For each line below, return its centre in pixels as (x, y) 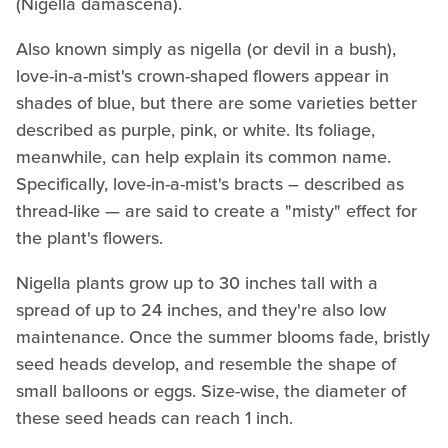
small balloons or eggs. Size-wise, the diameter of (211, 390)
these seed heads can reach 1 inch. (154, 417)
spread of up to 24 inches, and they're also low (201, 309)
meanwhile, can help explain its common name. (203, 156)
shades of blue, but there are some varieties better (216, 102)
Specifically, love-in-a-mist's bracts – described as (210, 183)
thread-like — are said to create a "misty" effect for (216, 210)
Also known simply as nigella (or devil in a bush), (206, 48)
